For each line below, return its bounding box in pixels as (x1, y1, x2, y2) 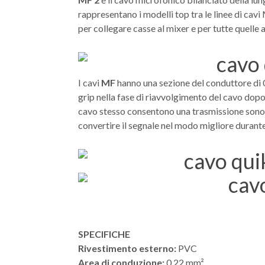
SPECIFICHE (78, 228, 130, 240)
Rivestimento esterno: (78, 243, 176, 254)
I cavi (78, 77, 101, 89)
